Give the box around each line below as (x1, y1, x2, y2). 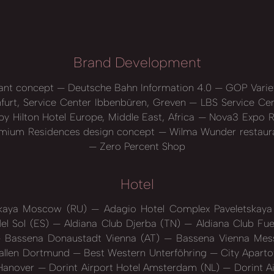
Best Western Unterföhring (80, 246, 210, 259)
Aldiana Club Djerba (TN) (60, 217, 185, 230)
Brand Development (73, 54, 201, 72)
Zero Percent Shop (97, 139, 185, 152)
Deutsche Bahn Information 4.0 (64, 81, 215, 94)
